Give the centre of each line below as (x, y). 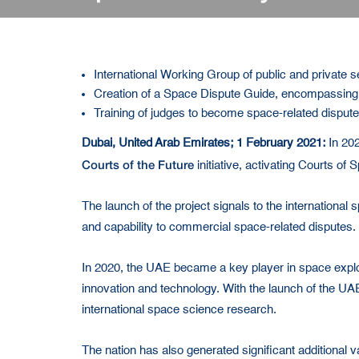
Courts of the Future (138, 165)
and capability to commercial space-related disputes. (219, 228)
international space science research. (179, 310)
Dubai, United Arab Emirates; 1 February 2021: (204, 143)
